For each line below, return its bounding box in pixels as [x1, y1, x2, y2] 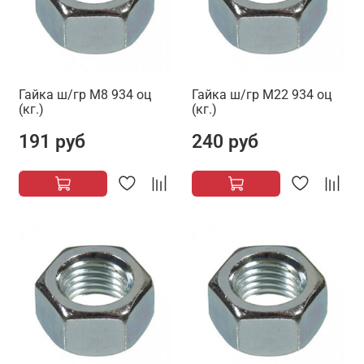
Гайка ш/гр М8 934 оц [19, 87, 151, 103]
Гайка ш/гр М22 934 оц [192, 87, 331, 103]
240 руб [192, 130, 258, 154]
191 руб [19, 130, 85, 154]
